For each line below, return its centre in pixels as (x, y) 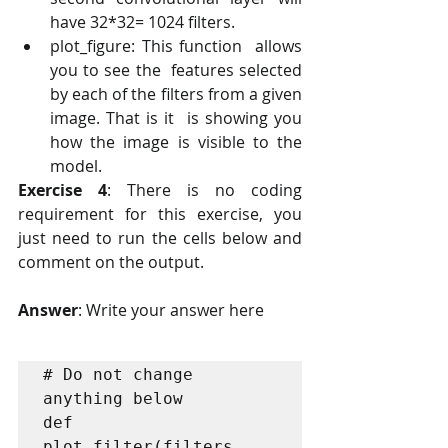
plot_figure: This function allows (176, 45)
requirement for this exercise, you (160, 213)
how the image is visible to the (176, 141)
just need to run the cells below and (160, 237)
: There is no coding (204, 189)
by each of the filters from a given (176, 93)
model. (76, 165)
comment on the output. (113, 261)
